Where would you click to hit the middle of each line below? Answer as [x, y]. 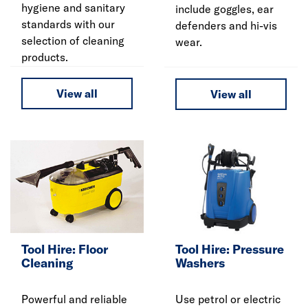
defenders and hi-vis [226, 26]
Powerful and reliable [74, 299]
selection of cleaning [73, 40]
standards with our [68, 24]
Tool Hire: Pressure [230, 250]
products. [45, 57]
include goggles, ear [224, 9]
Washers [200, 263]
